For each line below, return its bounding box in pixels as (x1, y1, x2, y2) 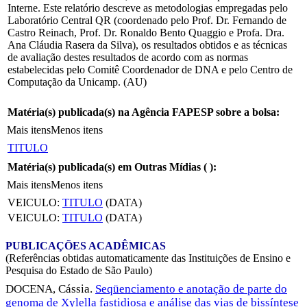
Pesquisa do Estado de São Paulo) (5, 264, 152, 276)
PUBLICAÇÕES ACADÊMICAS (5, 239, 166, 251)
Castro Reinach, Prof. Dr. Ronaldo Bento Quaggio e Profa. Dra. (8, 26, 284, 38)
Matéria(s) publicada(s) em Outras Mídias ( (8, 160, 210, 173)
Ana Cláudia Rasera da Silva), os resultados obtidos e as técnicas (8, 38, 287, 51)
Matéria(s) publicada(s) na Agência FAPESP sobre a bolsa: (8, 106, 280, 118)
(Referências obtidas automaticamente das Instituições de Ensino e (5, 251, 291, 264)
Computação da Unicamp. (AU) (8, 75, 147, 88)
